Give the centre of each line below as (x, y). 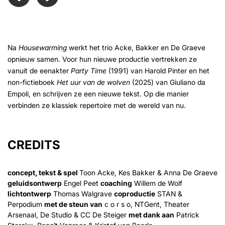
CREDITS (34, 145)
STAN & (169, 193)
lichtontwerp (29, 193)
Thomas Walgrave (83, 193)
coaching (116, 183)
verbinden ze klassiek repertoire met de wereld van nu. (99, 105)
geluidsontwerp (35, 183)
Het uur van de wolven (93, 82)
